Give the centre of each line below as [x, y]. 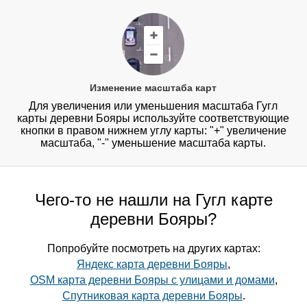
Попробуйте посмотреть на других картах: [153, 249]
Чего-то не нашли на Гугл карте [153, 200]
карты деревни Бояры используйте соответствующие [153, 119]
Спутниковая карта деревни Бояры [152, 296]
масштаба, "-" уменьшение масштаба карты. [153, 143]
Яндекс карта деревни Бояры [152, 265]
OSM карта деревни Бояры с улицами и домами [152, 280]
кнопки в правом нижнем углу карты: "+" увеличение [153, 131]
